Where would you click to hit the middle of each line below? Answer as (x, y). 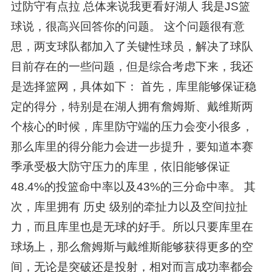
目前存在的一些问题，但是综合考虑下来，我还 (132, 67)
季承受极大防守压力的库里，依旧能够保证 (120, 167)
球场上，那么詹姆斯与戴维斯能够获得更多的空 (132, 247)
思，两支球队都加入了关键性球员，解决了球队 (132, 47)
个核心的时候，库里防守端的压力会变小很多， (132, 127)
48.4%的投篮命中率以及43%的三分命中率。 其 (133, 187)
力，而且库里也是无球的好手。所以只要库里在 (132, 227)
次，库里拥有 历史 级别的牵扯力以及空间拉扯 (129, 207)
